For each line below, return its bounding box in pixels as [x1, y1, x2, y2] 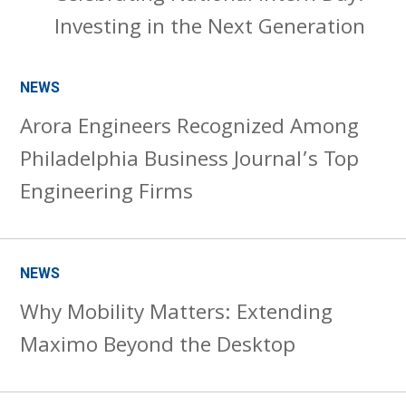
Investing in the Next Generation [54, 12, 366, 47]
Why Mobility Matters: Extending [20, 297, 333, 333]
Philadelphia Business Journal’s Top [20, 144, 360, 179]
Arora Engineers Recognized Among [20, 111, 360, 147]
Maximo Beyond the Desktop [20, 330, 296, 365]
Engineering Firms [20, 177, 194, 212]
